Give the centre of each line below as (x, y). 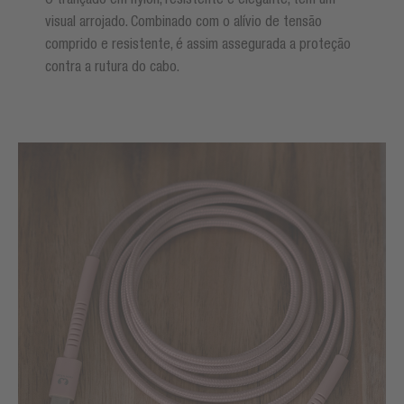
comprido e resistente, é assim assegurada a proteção (198, 43)
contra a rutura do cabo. (114, 65)
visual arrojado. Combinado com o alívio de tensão (184, 20)
